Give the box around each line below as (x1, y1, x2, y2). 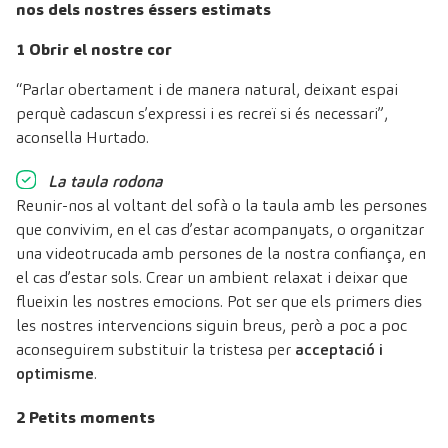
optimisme (16, 362, 94, 384)
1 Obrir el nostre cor (16, 38, 172, 60)
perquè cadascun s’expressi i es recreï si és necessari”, (16, 102, 388, 124)
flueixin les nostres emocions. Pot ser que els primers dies (16, 290, 422, 312)
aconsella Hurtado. (16, 126, 149, 148)
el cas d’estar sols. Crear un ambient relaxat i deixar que (16, 266, 408, 288)
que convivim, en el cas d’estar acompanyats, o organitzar (16, 218, 424, 240)
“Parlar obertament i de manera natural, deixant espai (16, 78, 398, 100)
